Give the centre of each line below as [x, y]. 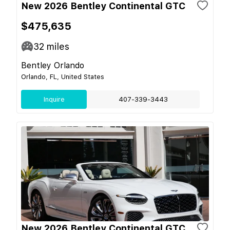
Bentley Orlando [53, 65]
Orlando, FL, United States [63, 76]
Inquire [54, 99]
